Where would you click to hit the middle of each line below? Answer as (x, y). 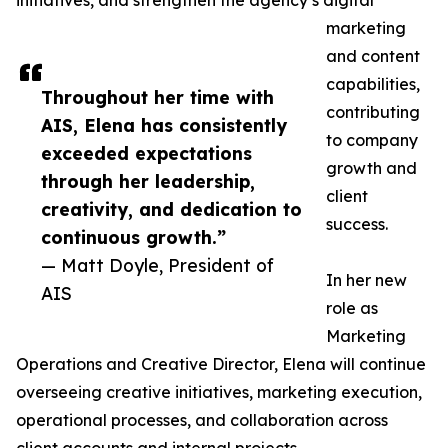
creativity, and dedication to (171, 209)
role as (352, 308)
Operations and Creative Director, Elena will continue (221, 364)
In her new (366, 280)
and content (373, 56)
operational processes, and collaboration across (202, 420)
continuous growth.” (133, 237)
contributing (373, 112)
